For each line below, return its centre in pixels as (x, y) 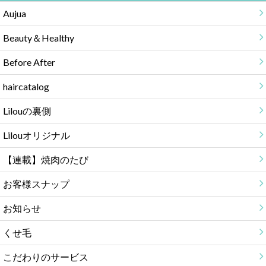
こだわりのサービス (45, 256)
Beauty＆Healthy (38, 37)
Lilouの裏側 (27, 110)
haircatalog (26, 86)
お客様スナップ (36, 183)
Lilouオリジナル (36, 135)
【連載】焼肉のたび (45, 159)
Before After (29, 62)
